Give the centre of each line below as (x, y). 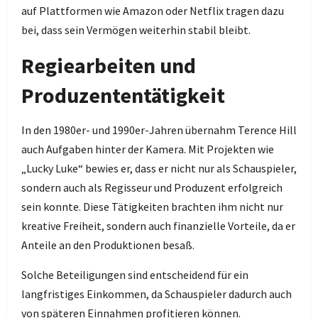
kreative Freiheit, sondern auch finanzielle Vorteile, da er (158, 226)
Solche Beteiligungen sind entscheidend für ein (135, 275)
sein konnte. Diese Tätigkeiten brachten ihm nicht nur (152, 207)
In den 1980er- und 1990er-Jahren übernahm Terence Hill (159, 130)
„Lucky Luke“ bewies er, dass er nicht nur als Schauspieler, (159, 168)
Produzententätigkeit (123, 95)
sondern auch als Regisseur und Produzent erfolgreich (152, 187)
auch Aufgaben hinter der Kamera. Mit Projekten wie (148, 149)
